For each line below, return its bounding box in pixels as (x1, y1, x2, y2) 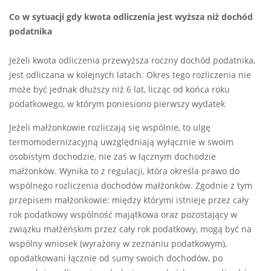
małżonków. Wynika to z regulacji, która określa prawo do (9, 166, 240, 177)
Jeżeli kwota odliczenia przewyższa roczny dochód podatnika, (9, 55, 255, 67)
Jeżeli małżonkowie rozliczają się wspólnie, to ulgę (9, 122, 211, 134)
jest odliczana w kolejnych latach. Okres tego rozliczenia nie (9, 70, 251, 81)
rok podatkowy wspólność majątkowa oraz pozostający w (9, 209, 237, 221)
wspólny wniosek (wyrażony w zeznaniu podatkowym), (9, 238, 227, 250)
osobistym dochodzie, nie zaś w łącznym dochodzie (9, 151, 216, 163)
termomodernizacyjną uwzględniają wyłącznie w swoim (9, 137, 233, 148)
